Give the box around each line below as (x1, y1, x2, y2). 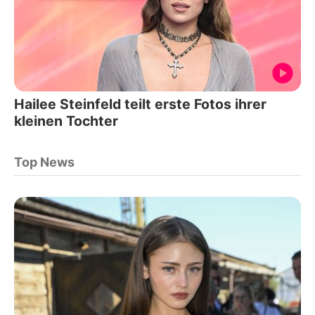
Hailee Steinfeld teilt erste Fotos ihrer (14, 95, 266, 112)
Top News (14, 154, 75, 169)
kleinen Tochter (14, 112, 118, 129)
